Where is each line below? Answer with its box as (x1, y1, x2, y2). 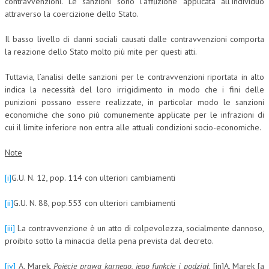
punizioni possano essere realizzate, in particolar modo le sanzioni (5, 96, 264, 107)
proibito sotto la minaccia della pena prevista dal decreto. (5, 235, 214, 246)
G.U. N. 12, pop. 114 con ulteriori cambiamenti (11, 172, 175, 183)
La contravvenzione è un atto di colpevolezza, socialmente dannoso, (15, 222, 264, 234)
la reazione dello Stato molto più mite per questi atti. (5, 46, 197, 57)
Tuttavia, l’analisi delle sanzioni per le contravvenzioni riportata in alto (5, 71, 264, 82)
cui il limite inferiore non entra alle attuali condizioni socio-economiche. (5, 121, 261, 133)
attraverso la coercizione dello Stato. (5, 8, 139, 19)
